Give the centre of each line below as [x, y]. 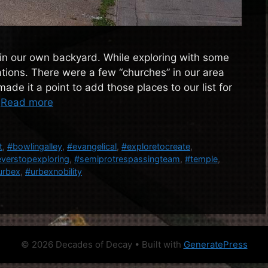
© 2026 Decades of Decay [76, 244]
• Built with [158, 244]
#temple [201, 159]
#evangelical [92, 146]
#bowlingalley [35, 146]
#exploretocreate [156, 146]
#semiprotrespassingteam [127, 159]
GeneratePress [215, 244]
